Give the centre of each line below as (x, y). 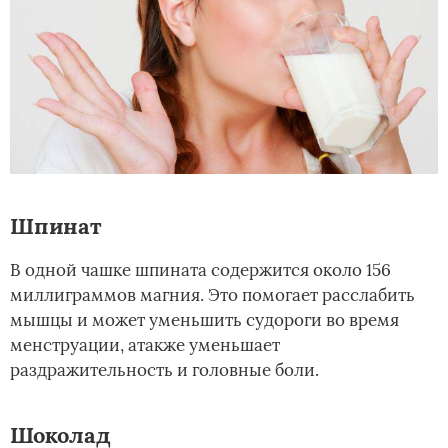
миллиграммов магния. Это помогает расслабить (212, 295)
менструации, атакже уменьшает (145, 345)
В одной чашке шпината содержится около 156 (200, 270)
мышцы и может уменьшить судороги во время (204, 320)
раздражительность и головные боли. (164, 370)
